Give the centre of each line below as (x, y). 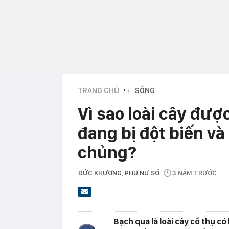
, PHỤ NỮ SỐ (142, 173)
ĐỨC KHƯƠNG (100, 173)
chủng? (107, 152)
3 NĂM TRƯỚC (194, 173)
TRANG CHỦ (98, 90)
